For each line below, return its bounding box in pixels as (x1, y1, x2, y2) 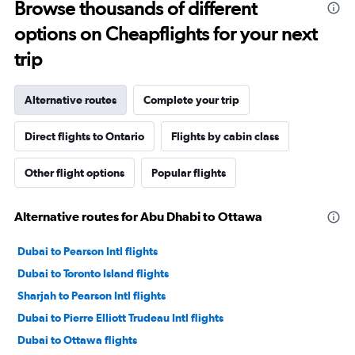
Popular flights (151, 166, 226, 180)
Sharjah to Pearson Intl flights (17, 289, 166, 303)
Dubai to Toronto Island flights (17, 267, 169, 281)
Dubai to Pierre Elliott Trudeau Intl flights (17, 311, 223, 325)
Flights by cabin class (171, 130, 279, 143)
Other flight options (25, 166, 124, 180)
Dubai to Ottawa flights (17, 334, 137, 347)
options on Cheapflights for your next (14, 22, 317, 46)
